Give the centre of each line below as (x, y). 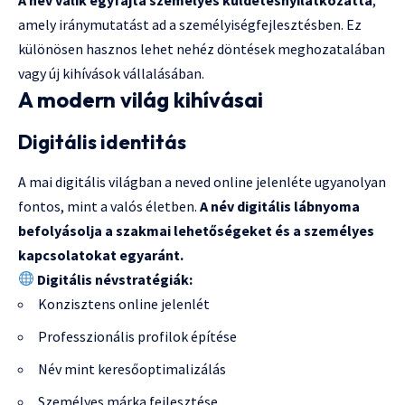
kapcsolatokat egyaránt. (101, 254)
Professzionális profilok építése (137, 336)
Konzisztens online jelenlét (124, 303)
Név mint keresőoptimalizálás (132, 368)
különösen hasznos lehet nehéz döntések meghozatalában (202, 48)
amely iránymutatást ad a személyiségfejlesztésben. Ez (190, 24)
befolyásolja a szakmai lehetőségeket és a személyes (196, 230)
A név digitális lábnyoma (280, 206)
